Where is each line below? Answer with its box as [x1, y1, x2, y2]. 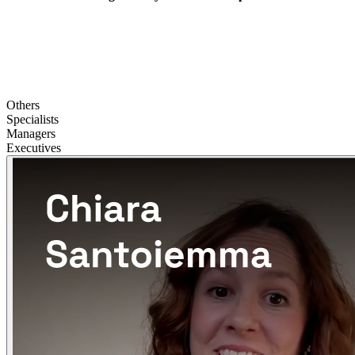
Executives [6, 141, 61, 155]
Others [6, 98, 40, 113]
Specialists [6, 113, 59, 127]
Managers [6, 127, 55, 141]
